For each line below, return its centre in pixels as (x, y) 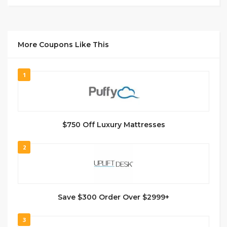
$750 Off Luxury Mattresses (113, 124)
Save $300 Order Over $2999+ (113, 197)
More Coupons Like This (63, 44)
